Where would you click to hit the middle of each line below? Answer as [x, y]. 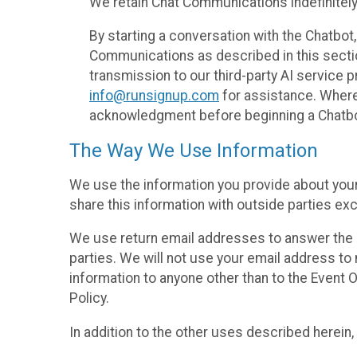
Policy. [89, 298]
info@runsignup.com [154, 96]
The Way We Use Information [194, 151]
